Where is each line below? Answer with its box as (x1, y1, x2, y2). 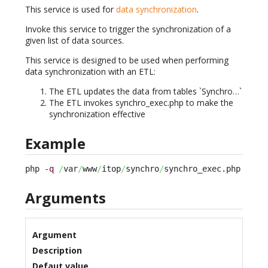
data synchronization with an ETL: (25, 66, 156, 78)
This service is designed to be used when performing (25, 54, 229, 66)
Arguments (25, 188, 106, 208)
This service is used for (25, 4, 116, 16)
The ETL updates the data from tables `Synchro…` (49, 86, 242, 98)
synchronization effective (49, 108, 145, 120)
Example (25, 133, 86, 153)
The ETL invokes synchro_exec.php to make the (49, 97, 233, 109)
